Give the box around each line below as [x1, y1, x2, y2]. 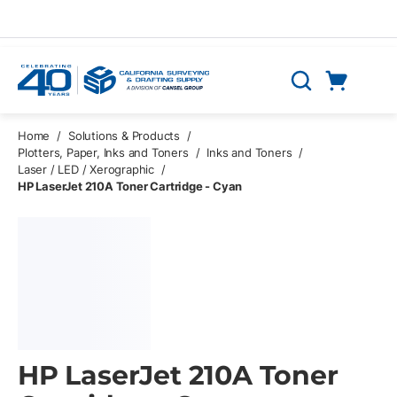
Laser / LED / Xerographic [18, 162, 154, 176]
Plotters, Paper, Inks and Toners [18, 145, 189, 160]
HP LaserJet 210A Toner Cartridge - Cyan [18, 179, 243, 193]
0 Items [357, 94, 368, 110]
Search [287, 81, 333, 98]
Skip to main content [22, 16, 146, 32]
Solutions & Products [68, 128, 181, 143]
